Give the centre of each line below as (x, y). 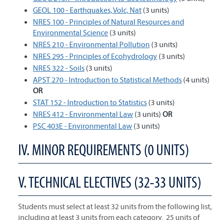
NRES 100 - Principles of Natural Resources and (109, 22)
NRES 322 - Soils (59, 68)
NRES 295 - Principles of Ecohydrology (95, 56)
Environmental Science (70, 32)
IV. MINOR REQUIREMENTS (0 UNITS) (104, 150)
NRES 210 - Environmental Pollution (91, 44)
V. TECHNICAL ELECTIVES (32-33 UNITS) (110, 182)
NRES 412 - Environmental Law (83, 114)
